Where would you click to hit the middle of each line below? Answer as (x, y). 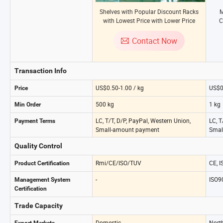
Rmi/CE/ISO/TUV (118, 163)
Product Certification (42, 163)
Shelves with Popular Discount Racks (149, 11)
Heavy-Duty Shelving (149, 29)
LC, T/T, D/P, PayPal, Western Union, (143, 120)
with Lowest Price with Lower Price (149, 20)
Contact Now (155, 41)
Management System (42, 180)
